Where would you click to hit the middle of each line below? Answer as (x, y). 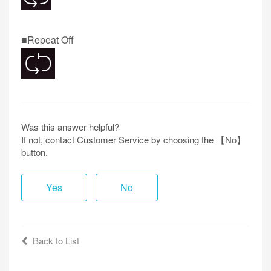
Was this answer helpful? (70, 127)
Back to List (56, 240)
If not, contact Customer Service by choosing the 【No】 (133, 139)
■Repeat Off (47, 40)
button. (34, 152)
